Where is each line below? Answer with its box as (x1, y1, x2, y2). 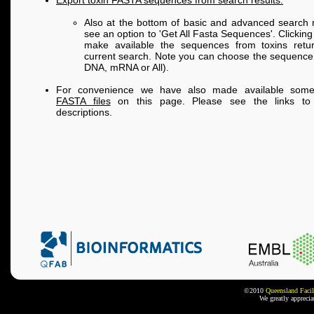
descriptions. (56, 107, 112, 118)
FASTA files (56, 95, 111, 107)
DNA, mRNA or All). (84, 62, 169, 74)
